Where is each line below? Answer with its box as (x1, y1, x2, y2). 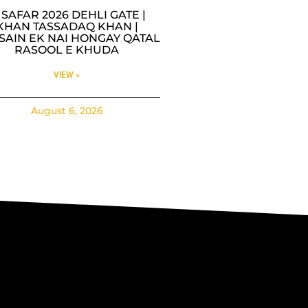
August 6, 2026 (30, 104, 103, 117)
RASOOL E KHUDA (14, 43, 120, 56)
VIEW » (54, 69, 80, 80)
